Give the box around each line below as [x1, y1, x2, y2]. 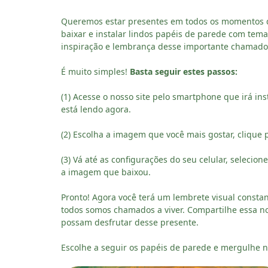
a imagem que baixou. [61, 166, 151, 178]
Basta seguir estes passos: [130, 65, 237, 77]
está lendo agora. [61, 103, 131, 115]
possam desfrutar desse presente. [61, 216, 199, 228]
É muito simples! [61, 65, 130, 77]
